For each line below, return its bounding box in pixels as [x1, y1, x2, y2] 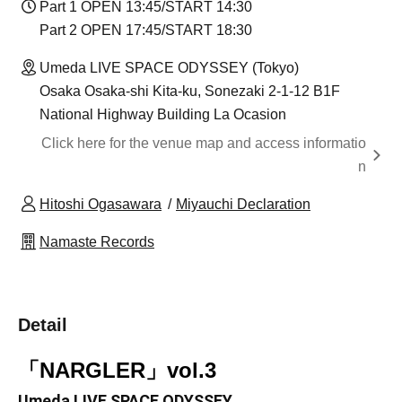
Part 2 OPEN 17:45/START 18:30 [39, 22, 252, 39]
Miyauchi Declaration [176, 197, 310, 213]
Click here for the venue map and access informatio [41, 135, 366, 152]
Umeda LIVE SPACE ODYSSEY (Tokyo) [39, 60, 299, 76]
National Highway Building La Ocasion [39, 107, 286, 123]
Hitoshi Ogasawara [39, 197, 162, 213]
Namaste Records [39, 234, 154, 250]
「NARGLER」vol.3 [18, 358, 216, 383]
